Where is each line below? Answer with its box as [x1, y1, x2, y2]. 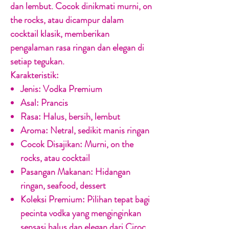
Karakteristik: [10, 68, 59, 82]
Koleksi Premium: [20, 193, 85, 207]
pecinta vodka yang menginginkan [20, 207, 141, 220]
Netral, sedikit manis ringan [48, 124, 149, 138]
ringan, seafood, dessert [20, 179, 106, 193]
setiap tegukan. [10, 55, 64, 68]
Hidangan [93, 165, 130, 179]
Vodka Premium [41, 82, 102, 96]
